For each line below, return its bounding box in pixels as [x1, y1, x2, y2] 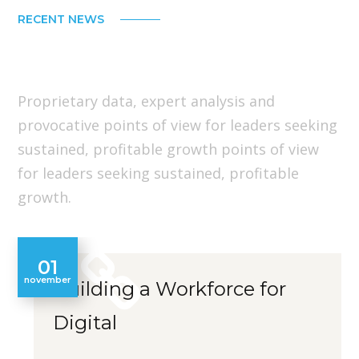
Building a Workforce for [53, 277, 287, 301]
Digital [53, 311, 118, 335]
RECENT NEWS [18, 12, 105, 27]
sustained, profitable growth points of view [18, 139, 320, 159]
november [24, 273, 72, 285]
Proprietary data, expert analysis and [18, 91, 276, 111]
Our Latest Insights [18, 38, 296, 74]
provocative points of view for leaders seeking [18, 115, 338, 135]
